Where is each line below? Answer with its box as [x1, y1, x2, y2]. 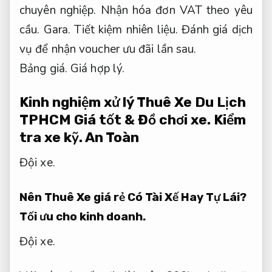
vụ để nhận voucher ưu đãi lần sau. [19, 41, 197, 58]
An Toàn [83, 129, 139, 146]
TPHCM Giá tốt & [19, 111, 138, 128]
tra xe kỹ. [19, 129, 83, 146]
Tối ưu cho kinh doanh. [19, 209, 146, 223]
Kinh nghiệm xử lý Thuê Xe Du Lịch [19, 93, 246, 110]
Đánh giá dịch [178, 22, 253, 38]
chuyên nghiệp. [19, 2, 97, 19]
